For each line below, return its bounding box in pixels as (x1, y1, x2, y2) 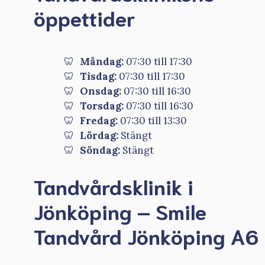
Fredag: (80, 114, 118, 128)
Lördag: (80, 129, 118, 143)
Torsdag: (80, 99, 124, 113)
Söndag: (80, 144, 120, 157)
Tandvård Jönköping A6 (34, 221, 258, 249)
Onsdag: (80, 85, 121, 98)
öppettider (34, 4, 135, 31)
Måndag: (80, 55, 124, 69)
